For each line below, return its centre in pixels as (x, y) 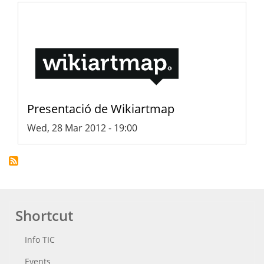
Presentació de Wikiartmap (101, 109)
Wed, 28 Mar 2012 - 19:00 (82, 128)
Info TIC (40, 240)
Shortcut (44, 216)
